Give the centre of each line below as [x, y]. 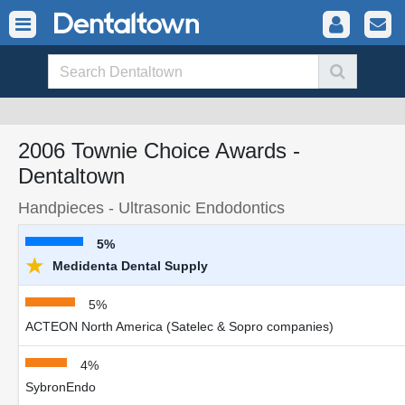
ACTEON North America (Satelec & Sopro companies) [179, 326]
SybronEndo [61, 387]
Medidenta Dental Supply [128, 266]
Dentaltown [71, 176]
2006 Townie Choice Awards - [159, 151]
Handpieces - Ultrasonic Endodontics [151, 207]
